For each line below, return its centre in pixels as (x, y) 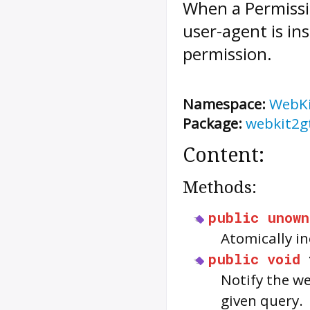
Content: (224, 155)
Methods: (220, 188)
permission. (227, 54)
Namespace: (224, 104)
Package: (212, 124)
